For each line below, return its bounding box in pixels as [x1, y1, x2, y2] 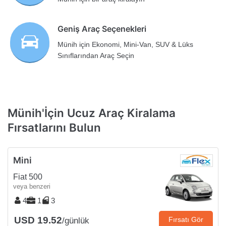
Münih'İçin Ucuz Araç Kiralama [8, 105, 176, 120]
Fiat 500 [13, 173, 42, 182]
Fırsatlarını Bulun [8, 120, 101, 134]
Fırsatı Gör [168, 215, 203, 224]
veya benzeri [13, 183, 50, 191]
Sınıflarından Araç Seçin [58, 51, 135, 60]
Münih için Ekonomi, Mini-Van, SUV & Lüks [58, 40, 194, 49]
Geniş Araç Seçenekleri [58, 24, 147, 34]
